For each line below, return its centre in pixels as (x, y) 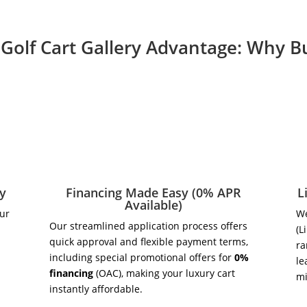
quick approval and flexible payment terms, (148, 242)
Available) (153, 205)
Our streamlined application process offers (148, 226)
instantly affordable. (96, 289)
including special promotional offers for (142, 258)
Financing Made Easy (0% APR (153, 193)
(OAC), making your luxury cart (164, 273)
